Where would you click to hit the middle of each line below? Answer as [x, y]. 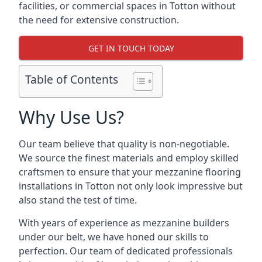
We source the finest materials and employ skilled [129, 158]
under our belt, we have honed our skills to [114, 237]
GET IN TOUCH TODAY [131, 48]
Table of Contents [72, 80]
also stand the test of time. [78, 200]
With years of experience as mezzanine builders [124, 223]
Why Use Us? [71, 117]
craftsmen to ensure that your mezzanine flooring [130, 172]
